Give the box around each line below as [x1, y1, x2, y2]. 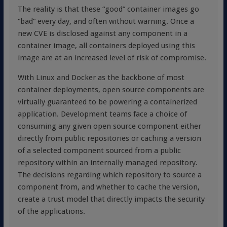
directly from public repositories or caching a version [17, 134, 201, 143]
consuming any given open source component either [17, 122, 201, 131]
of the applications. [17, 207, 85, 216]
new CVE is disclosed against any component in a [17, 29, 187, 38]
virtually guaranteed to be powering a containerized [17, 97, 197, 106]
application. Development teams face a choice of [17, 109, 187, 119]
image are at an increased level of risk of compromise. [17, 53, 206, 62]
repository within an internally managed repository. [17, 158, 198, 167]
